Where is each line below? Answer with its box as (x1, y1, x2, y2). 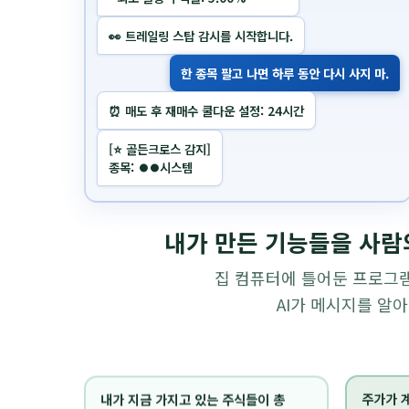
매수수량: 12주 (109, 157, 185, 176)
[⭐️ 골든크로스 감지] (109, 64, 211, 83)
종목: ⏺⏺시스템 (109, 82, 193, 101)
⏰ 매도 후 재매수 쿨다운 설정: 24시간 (109, 26, 304, 45)
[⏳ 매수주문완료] (109, 121, 196, 140)
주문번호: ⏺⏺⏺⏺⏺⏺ (109, 139, 225, 158)
